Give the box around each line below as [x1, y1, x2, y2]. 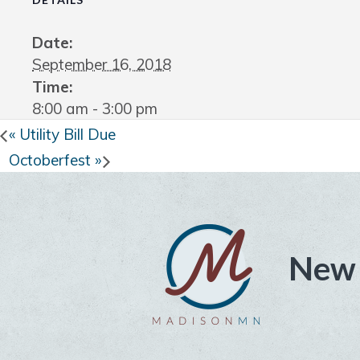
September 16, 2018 [32, 55, 171, 75]
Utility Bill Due [15, 124, 116, 144]
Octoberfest [9, 149, 95, 170]
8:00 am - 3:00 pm [32, 99, 157, 119]
